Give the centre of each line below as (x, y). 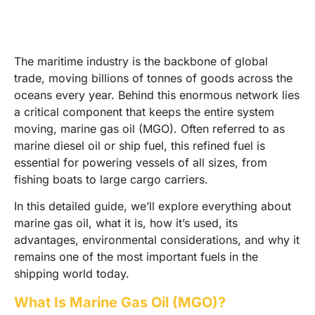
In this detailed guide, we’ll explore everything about (153, 206)
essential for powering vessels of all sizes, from (141, 162)
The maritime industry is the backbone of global (141, 61)
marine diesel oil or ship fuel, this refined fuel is (140, 145)
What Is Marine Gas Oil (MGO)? (120, 303)
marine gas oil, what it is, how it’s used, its (126, 223)
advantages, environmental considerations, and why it (157, 239)
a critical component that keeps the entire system (144, 111)
